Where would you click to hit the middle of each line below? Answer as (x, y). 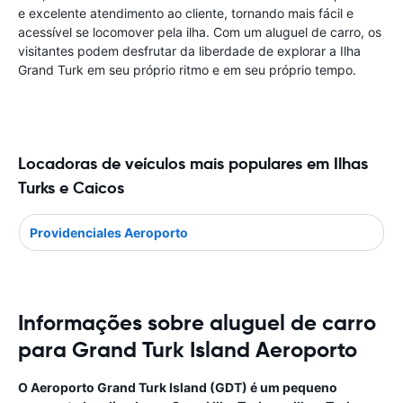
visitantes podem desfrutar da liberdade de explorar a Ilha (189, 51)
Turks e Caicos (71, 188)
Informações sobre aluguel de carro (197, 322)
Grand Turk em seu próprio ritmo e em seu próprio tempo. (187, 70)
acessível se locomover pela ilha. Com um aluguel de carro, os (200, 32)
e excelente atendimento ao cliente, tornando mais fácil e (186, 13)
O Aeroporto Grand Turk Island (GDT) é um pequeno (178, 387)
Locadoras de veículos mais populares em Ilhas (193, 163)
